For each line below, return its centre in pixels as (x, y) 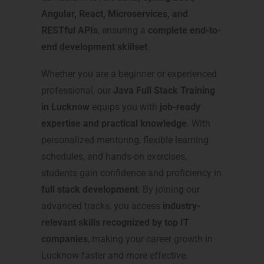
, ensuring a (123, 31)
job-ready (180, 107)
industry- (181, 206)
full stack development (90, 190)
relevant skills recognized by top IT (115, 223)
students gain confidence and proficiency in (131, 173)
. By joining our (169, 190)
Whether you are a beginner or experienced (129, 74)
